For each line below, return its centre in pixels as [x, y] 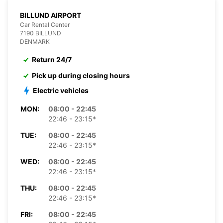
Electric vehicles [61, 90]
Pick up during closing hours [81, 75]
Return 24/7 [52, 59]
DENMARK [35, 41]
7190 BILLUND [41, 33]
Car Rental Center [45, 24]
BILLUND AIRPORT [51, 15]
